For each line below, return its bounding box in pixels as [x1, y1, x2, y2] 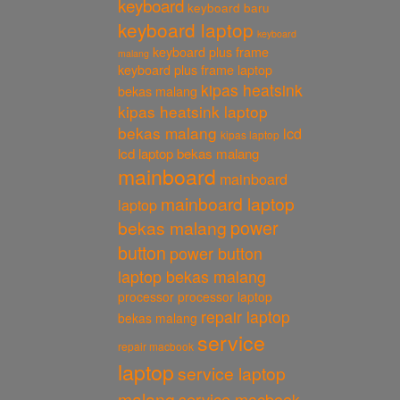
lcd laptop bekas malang [118, 144, 260, 162]
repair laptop [201, 305, 291, 328]
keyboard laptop [118, 16, 254, 43]
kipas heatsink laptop [118, 100, 269, 122]
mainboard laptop [161, 191, 296, 215]
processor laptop [178, 287, 273, 305]
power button [170, 241, 263, 264]
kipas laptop [221, 127, 280, 142]
